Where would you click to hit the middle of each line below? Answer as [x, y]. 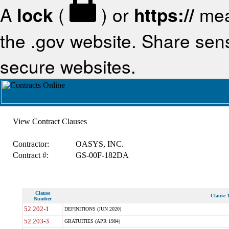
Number [42, 199]
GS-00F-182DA [102, 155]
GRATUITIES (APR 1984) [92, 221]
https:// [164, 15]
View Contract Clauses [50, 121]
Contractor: [31, 144]
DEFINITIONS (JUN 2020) [93, 209]
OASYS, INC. [99, 144]
